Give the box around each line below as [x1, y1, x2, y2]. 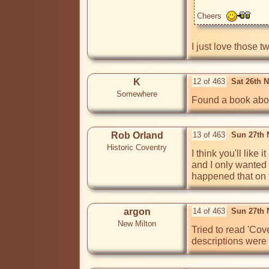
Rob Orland [110, 130, 163, 141]
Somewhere [116, 89, 157, 99]
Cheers [197, 11, 226, 21]
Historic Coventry [107, 143, 167, 153]
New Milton [118, 219, 156, 229]
